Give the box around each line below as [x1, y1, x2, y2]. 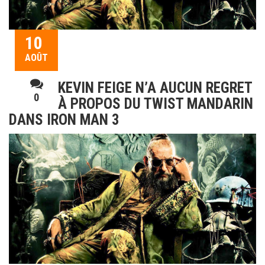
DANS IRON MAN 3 [9, 111, 119, 129]
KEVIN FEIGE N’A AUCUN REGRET [58, 79, 252, 97]
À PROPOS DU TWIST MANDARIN [58, 95, 253, 113]
